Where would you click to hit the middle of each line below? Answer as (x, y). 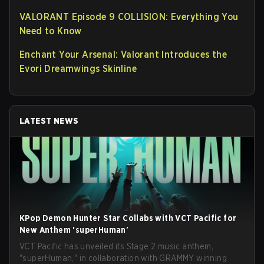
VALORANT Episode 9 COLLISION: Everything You (129, 17)
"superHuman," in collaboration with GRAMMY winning (123, 258)
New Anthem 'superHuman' (74, 230)
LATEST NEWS (49, 121)
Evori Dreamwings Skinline (78, 69)
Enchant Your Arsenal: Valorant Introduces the (123, 55)
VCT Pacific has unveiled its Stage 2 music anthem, (116, 246)
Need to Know (51, 31)
